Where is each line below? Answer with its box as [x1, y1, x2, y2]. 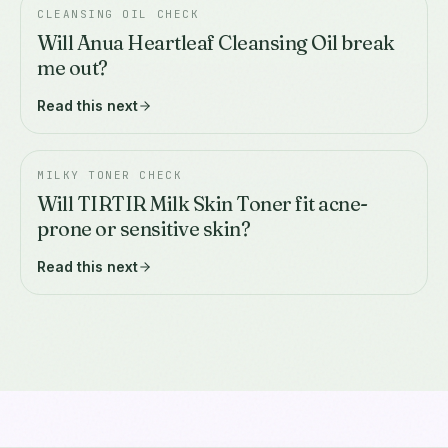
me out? [37, 54, 108, 80]
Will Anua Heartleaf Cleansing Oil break [37, 29, 395, 55]
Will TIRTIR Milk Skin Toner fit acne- [37, 190, 368, 216]
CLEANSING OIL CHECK [37, 6, 200, 21]
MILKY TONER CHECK [37, 167, 183, 182]
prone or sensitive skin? [37, 215, 250, 241]
